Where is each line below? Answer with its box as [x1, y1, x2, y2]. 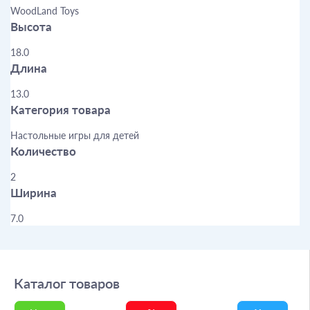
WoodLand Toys [10, 4, 79, 17]
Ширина [10, 185, 57, 200]
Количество [10, 143, 76, 158]
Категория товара [10, 102, 111, 117]
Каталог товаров [14, 275, 120, 292]
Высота [10, 19, 52, 34]
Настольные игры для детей [10, 129, 139, 141]
